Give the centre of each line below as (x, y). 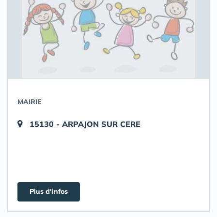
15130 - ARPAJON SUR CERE (85, 124)
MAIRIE (29, 102)
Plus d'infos (49, 191)
